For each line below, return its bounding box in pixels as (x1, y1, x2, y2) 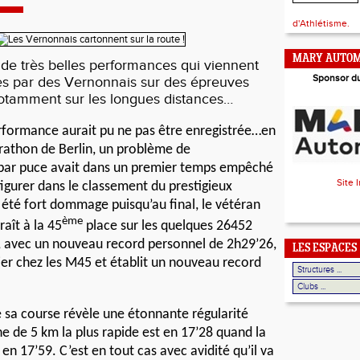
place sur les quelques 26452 (83, 219, 252, 234)
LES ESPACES (292, 243, 357, 255)
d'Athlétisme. (292, 18, 350, 29)
